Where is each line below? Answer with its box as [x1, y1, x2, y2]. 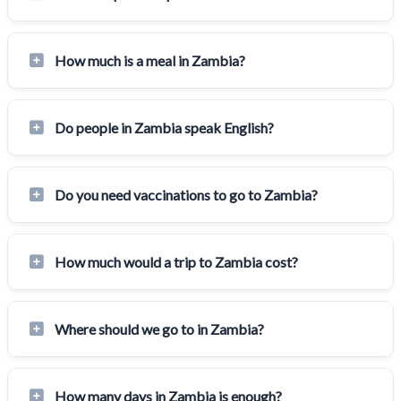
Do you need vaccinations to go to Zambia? [55, 186, 318, 204]
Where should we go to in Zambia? [55, 320, 264, 338]
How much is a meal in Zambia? [55, 52, 245, 70]
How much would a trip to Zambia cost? [55, 253, 298, 271]
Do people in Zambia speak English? [55, 119, 274, 137]
